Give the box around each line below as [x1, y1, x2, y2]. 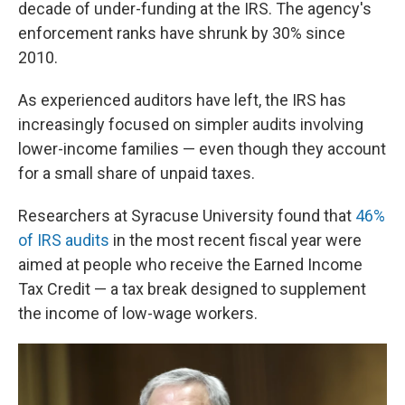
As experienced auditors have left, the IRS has [18, 90, 346, 109]
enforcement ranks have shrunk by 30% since [18, 24, 345, 42]
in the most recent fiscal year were [109, 231, 362, 250]
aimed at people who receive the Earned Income [18, 255, 363, 274]
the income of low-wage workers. [18, 304, 258, 323]
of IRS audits [18, 231, 109, 250]
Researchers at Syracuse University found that [18, 206, 355, 225]
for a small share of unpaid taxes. [18, 164, 255, 183]
